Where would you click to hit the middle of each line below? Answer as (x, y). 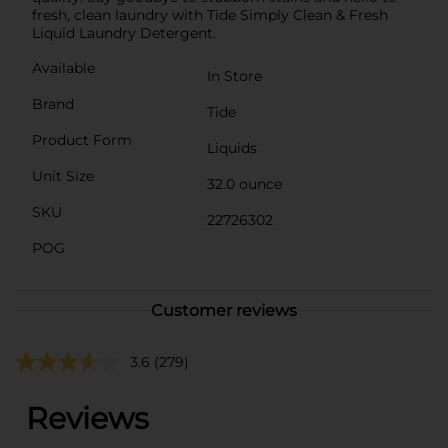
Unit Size (63, 175)
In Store (234, 75)
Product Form (82, 139)
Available (63, 67)
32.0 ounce (244, 183)
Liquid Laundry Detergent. (124, 32)
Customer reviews (224, 310)
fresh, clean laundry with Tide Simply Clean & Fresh (210, 14)
